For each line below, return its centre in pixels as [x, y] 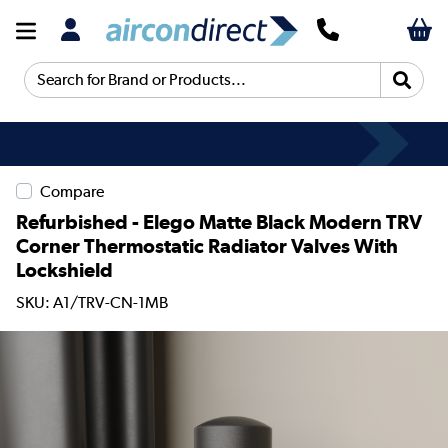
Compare [72, 192]
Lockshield [64, 270]
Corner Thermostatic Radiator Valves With [207, 246]
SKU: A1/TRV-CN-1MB [92, 302]
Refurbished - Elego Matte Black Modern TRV [219, 222]
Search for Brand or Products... [132, 88]
